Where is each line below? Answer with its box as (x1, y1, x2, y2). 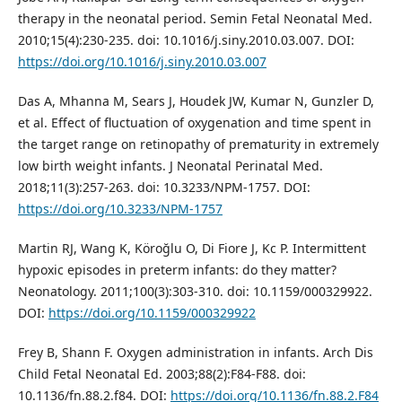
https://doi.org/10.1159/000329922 (48, 304, 256, 322)
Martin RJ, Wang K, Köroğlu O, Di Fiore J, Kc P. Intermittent (17, 240, 366, 258)
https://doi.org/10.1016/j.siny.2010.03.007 (17, 53, 267, 71)
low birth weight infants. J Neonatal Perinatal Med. (17, 157, 323, 175)
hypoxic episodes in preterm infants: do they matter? (17, 261, 336, 279)
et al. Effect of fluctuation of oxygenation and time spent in (17, 114, 371, 132)
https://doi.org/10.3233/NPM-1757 (17, 200, 223, 218)
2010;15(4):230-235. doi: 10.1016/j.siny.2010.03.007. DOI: (17, 31, 354, 49)
